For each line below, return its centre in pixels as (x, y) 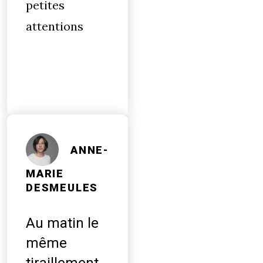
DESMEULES (62, 188)
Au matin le (62, 223)
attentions (55, 26)
